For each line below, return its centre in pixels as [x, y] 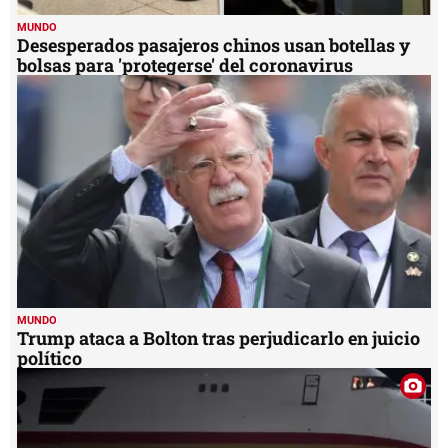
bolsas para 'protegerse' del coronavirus [185, 64]
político [49, 357]
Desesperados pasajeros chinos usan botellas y [213, 44]
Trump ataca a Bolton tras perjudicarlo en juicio [218, 337]
